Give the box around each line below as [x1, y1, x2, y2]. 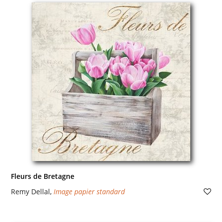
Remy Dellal [10, 187, 50, 196]
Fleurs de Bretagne [10, 171, 74, 181]
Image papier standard [53, 187, 125, 196]
